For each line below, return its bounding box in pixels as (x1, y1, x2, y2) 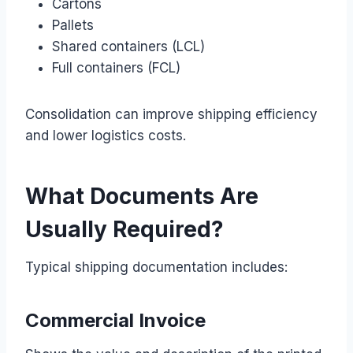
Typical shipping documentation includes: (25, 258, 288, 275)
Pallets (52, 17, 94, 33)
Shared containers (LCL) (52, 38, 205, 54)
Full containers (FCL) (52, 59, 180, 76)
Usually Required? (25, 215, 224, 243)
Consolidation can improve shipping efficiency (25, 106, 318, 122)
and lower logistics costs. (25, 127, 186, 143)
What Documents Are (25, 182, 258, 210)
